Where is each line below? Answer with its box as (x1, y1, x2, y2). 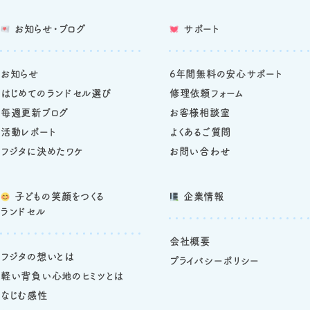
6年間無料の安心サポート (170, 69, 283, 80)
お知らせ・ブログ (15, 24, 86, 35)
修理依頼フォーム (170, 89, 244, 99)
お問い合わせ (170, 147, 230, 157)
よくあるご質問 (170, 127, 231, 138)
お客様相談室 (170, 108, 230, 118)
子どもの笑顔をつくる (15, 192, 104, 202)
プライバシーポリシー (170, 256, 259, 266)
